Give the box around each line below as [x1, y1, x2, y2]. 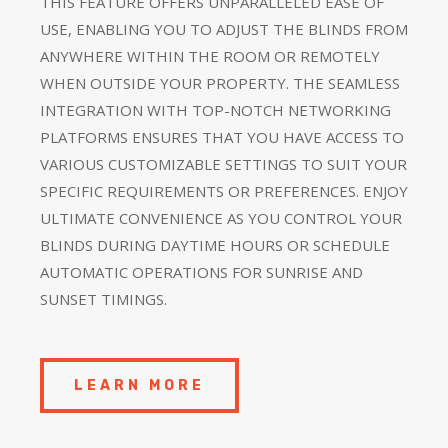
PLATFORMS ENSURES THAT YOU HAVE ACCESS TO [40, 126, 404, 147]
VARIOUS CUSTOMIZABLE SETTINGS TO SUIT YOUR [40, 153, 407, 174]
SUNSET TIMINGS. [40, 288, 167, 309]
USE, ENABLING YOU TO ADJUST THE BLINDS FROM [40, 18, 408, 39]
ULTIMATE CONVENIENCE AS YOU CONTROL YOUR [40, 207, 402, 228]
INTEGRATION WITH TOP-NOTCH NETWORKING [40, 99, 391, 120]
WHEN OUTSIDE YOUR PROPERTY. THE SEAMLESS [40, 72, 400, 93]
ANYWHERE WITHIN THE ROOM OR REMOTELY [40, 45, 380, 66]
